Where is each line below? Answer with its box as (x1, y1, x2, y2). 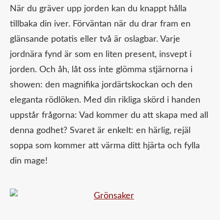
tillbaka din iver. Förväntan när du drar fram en (10, 20, 191, 29)
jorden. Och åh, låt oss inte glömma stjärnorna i (10, 65, 192, 75)
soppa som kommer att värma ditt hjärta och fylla (10, 141, 200, 151)
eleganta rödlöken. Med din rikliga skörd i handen (10, 96, 200, 105)
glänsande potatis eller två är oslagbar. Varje (10, 35, 180, 44)
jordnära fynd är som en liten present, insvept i (10, 50, 192, 59)
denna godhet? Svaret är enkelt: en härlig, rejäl (10, 126, 191, 136)
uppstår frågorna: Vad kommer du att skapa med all (10, 111, 208, 120)
